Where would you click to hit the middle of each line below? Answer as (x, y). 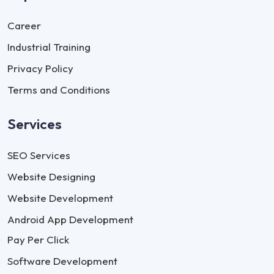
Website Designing (51, 176)
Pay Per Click (38, 239)
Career (24, 25)
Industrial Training (49, 46)
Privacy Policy (40, 68)
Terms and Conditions (59, 89)
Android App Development (70, 219)
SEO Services (39, 155)
